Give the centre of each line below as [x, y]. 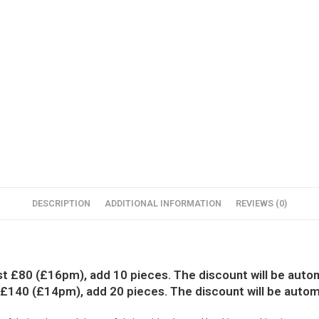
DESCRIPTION [61, 204]
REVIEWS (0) [261, 204]
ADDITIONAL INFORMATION [163, 204]
